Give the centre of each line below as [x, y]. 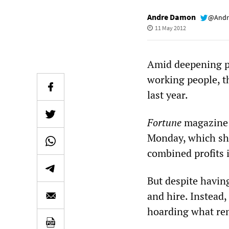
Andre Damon [171, 17]
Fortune [164, 122]
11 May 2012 [170, 28]
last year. [168, 95]
